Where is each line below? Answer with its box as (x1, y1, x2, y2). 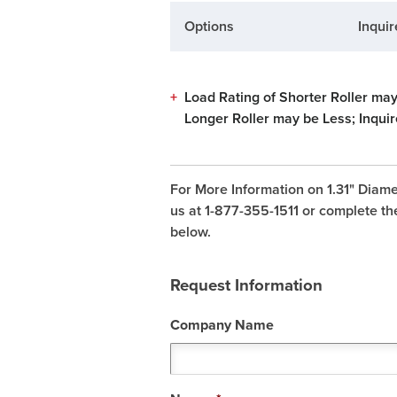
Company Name (169, 315, 274, 334)
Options (183, 18, 234, 36)
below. (169, 223, 211, 242)
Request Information (169, 275, 323, 295)
